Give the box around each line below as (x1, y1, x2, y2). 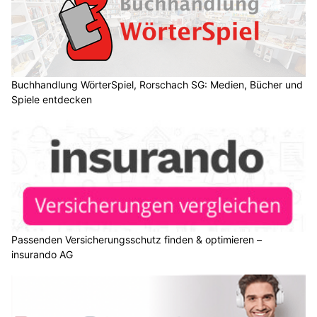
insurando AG (11, 248, 73, 261)
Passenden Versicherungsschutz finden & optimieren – (11, 234, 262, 246)
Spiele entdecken (11, 93, 92, 105)
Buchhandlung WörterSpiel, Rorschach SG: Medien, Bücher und (11, 78, 303, 91)
